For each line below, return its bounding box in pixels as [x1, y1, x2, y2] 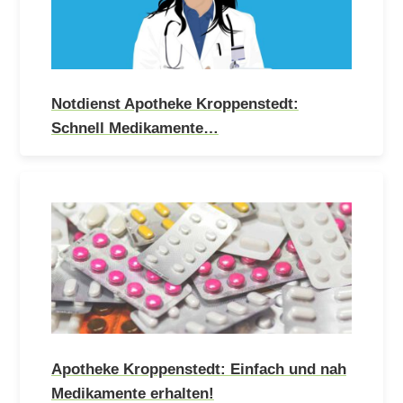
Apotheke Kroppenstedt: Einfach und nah [50, 359, 346, 378]
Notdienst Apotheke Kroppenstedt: [50, 94, 299, 113]
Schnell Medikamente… [50, 119, 219, 138]
